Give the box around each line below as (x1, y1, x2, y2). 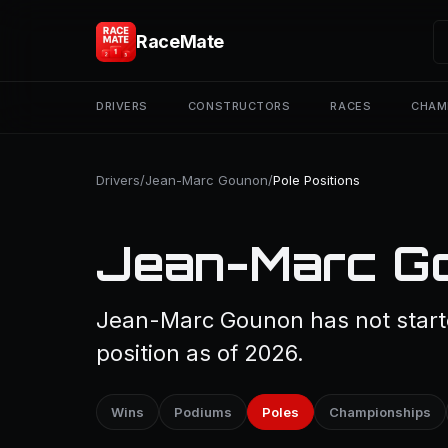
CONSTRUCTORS (187, 99, 291, 113)
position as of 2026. (96, 340, 304, 366)
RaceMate (136, 31, 225, 52)
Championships (329, 404, 431, 420)
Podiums (174, 404, 232, 420)
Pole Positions (273, 172, 360, 188)
